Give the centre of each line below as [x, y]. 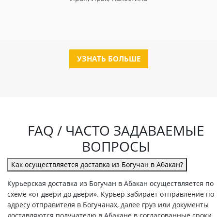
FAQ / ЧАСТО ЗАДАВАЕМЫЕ [116, 131]
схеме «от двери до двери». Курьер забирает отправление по [111, 194]
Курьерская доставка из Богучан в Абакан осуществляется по [110, 184]
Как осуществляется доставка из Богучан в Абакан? [97, 165]
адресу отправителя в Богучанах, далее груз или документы [108, 205]
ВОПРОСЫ [116, 147]
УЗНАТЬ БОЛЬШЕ [108, 59]
